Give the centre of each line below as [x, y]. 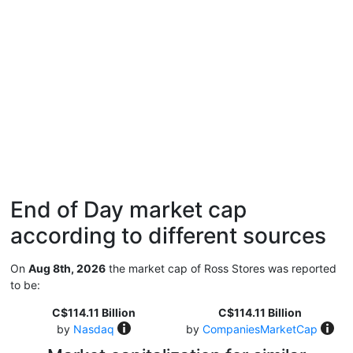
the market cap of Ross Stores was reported [221, 268]
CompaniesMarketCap [260, 329]
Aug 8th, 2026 [67, 268]
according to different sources [168, 236]
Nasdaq [93, 329]
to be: [25, 285]
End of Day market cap [128, 210]
